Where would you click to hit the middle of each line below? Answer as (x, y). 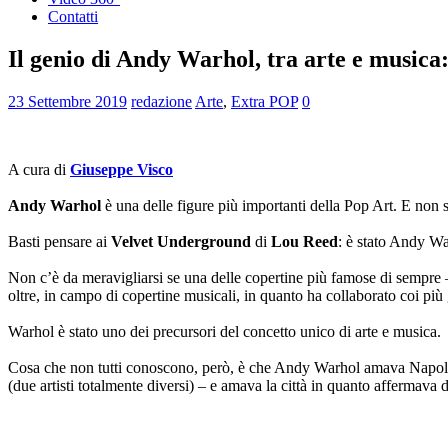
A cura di (39, 169)
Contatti (73, 16)
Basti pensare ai (59, 241)
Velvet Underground (181, 241)
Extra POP (264, 101)
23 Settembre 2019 (67, 101)
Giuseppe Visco (121, 169)
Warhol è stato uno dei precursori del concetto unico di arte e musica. (224, 331)
